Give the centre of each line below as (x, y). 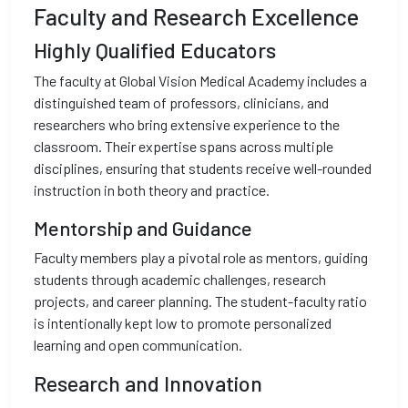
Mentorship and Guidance (143, 228)
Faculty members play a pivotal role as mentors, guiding (201, 257)
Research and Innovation (148, 383)
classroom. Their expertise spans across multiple (184, 146)
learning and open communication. (138, 345)
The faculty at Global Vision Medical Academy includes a (200, 81)
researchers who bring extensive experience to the (187, 124)
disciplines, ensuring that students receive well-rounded (203, 168)
